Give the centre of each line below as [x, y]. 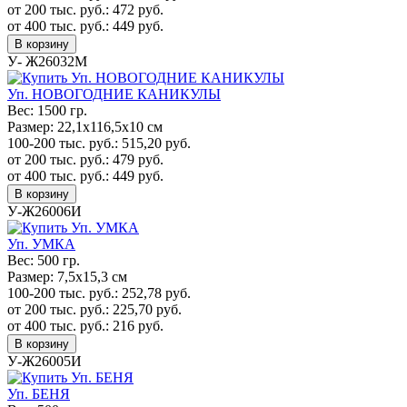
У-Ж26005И [45, 361]
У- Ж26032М [47, 61]
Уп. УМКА [41, 243]
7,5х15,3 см [90, 276]
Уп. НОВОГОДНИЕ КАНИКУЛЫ [114, 94]
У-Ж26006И [45, 211]
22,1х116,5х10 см [108, 126]
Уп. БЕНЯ [39, 393]
